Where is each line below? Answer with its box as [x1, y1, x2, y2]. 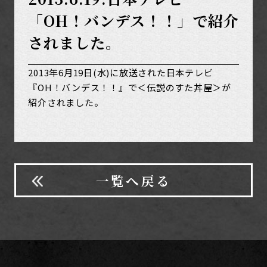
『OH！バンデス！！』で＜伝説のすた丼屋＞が [28, 80, 231, 94]
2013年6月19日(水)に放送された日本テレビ [28, 66, 213, 79]
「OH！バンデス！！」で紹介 [28, 10, 239, 32]
